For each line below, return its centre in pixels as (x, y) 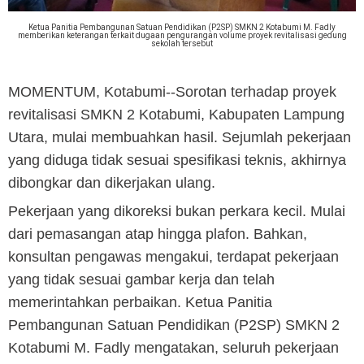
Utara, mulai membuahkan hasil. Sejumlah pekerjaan (180, 137)
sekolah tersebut (182, 43)
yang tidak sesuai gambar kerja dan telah (141, 280)
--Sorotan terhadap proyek (251, 91)
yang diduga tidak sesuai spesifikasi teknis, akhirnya (177, 160)
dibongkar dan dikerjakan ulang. (112, 182)
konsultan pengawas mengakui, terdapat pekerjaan (173, 257)
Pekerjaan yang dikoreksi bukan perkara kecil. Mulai (177, 212)
